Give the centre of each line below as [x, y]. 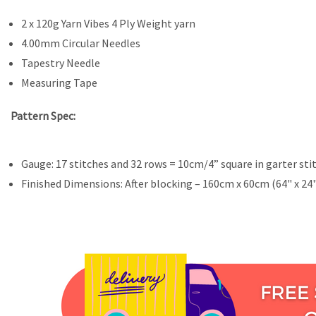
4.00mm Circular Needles [80, 43]
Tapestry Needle [60, 62]
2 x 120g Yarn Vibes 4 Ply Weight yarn [109, 23]
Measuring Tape [59, 82]
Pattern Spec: [43, 116]
